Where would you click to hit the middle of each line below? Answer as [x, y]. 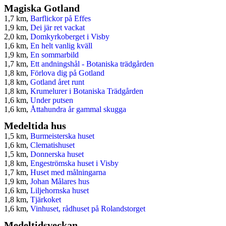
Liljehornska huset [60, 191]
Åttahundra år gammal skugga [78, 109]
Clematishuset [52, 145]
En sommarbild [54, 55]
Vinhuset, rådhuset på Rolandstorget [88, 209]
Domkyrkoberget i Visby [70, 37]
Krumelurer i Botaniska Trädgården [87, 91]
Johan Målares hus [60, 182]
